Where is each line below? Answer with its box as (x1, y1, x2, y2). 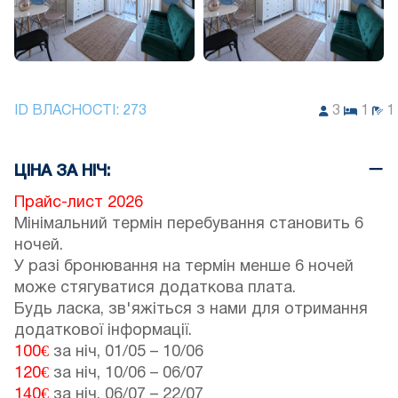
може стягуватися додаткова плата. (14, 280, 296, 296)
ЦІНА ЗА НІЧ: (14, 163, 110, 179)
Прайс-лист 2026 (14, 195, 143, 211)
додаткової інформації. (14, 322, 192, 338)
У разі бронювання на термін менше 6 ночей (14, 259, 354, 275)
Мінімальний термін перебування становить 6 (14, 216, 363, 232)
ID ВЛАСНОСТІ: (14, 104, 123, 117)
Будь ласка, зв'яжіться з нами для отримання (14, 301, 368, 317)
